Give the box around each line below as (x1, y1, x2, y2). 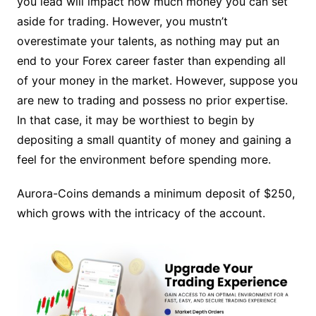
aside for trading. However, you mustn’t (16, 13, 228, 28)
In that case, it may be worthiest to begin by (16, 112, 255, 127)
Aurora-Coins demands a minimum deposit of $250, (16, 186, 295, 200)
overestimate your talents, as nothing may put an (16, 33, 279, 48)
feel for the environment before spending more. (16, 152, 274, 166)
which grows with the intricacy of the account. (16, 205, 265, 220)
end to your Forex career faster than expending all (16, 53, 286, 68)
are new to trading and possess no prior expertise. (16, 92, 288, 107)
